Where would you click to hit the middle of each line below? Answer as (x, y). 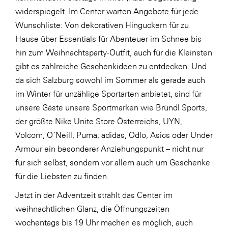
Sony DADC (52, 71)
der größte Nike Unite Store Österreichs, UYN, (99, 121)
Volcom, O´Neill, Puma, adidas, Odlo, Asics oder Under (114, 135)
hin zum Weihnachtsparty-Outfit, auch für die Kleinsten (114, 52)
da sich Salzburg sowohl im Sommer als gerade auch (110, 80)
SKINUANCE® (56, 34)
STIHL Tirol (50, 108)
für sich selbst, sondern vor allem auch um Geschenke (113, 162)
